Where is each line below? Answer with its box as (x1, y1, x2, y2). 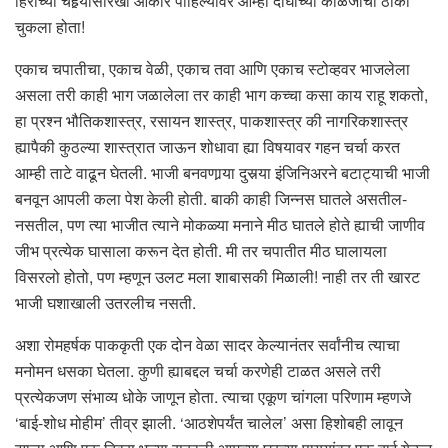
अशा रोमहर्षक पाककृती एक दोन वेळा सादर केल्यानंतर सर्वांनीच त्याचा (15, 333, 400, 357)
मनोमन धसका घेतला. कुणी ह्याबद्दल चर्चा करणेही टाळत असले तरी (15, 359, 381, 383)
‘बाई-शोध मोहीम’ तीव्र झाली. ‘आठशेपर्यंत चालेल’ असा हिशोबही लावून (15, 411, 403, 435)
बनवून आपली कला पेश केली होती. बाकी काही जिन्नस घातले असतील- (15, 187, 407, 211)
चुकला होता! (15, 15, 85, 39)
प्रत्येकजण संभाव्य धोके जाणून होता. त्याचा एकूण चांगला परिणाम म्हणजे (15, 385, 411, 409)
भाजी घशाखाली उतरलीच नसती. (15, 291, 196, 315)
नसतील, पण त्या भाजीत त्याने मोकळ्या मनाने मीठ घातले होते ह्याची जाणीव (15, 213, 425, 237)
